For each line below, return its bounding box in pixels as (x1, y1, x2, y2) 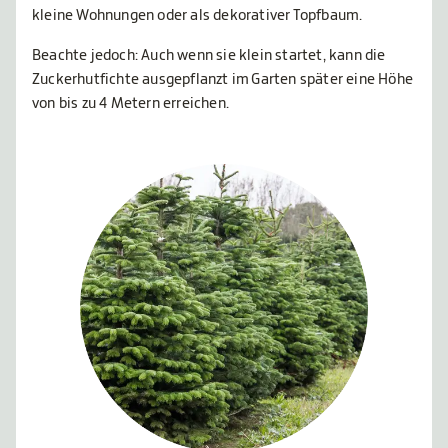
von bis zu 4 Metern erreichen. (32, 96, 229, 112)
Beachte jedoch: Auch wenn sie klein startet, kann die (32, 48, 386, 64)
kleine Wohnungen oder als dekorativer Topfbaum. (32, 8, 363, 24)
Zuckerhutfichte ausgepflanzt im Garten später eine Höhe (32, 72, 414, 88)
